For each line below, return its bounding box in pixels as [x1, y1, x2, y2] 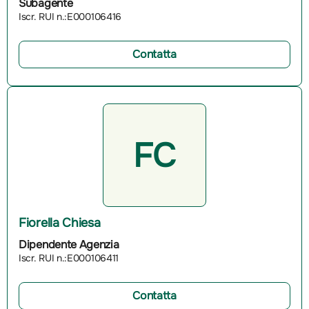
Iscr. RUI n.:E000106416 [19, 10, 122, 23]
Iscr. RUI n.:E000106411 [19, 251, 119, 264]
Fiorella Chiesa [19, 215, 101, 230]
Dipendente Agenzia [19, 237, 119, 252]
